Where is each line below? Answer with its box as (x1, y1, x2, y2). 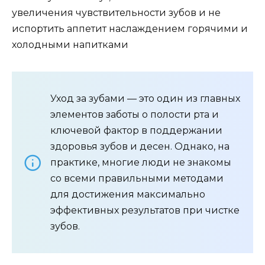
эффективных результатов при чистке (50, 205, 240, 216)
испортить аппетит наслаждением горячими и (12, 23, 248, 35)
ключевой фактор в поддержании (50, 125, 222, 137)
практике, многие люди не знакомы (50, 157, 231, 169)
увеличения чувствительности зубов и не (12, 7, 221, 19)
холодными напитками (12, 39, 128, 51)
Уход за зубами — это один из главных (50, 93, 240, 105)
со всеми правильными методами (50, 173, 224, 185)
